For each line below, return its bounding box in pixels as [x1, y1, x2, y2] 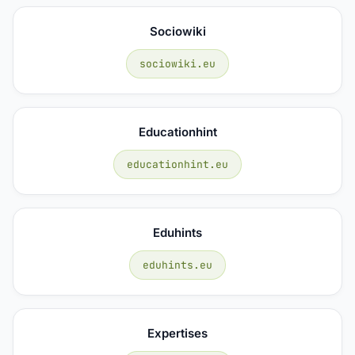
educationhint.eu [127, 157, 228, 171]
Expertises [147, 325, 208, 341]
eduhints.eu [143, 258, 212, 272]
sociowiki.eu [139, 56, 216, 71]
